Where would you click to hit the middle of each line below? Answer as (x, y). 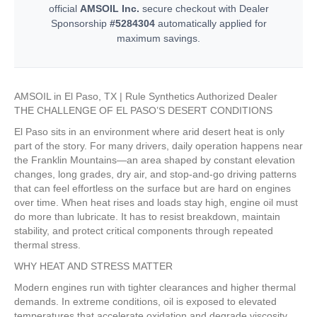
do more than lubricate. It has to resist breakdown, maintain (147, 216)
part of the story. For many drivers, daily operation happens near (158, 145)
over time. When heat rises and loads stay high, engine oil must (156, 202)
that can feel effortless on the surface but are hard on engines (152, 188)
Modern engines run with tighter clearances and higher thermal (155, 287)
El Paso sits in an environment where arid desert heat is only (149, 131)
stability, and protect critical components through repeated (144, 230)
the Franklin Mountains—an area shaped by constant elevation (155, 160)
